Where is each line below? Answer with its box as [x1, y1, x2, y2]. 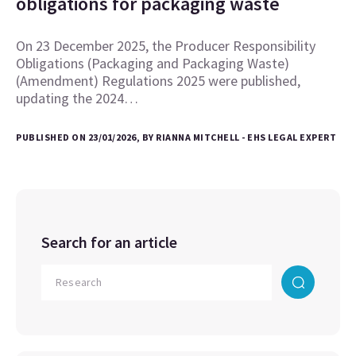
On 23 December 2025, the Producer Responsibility [16, 37, 315, 56]
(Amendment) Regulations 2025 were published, [16, 72, 300, 91]
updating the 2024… [16, 89, 138, 108]
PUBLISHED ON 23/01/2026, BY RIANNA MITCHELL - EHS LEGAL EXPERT [16, 131, 336, 144]
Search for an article [41, 232, 177, 253]
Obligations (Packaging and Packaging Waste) [16, 54, 289, 73]
